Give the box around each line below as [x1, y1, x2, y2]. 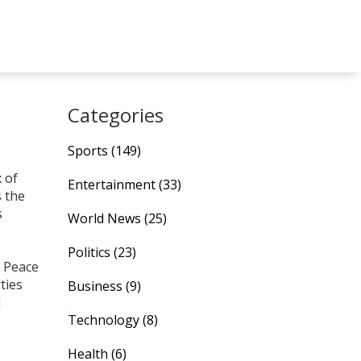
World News [67, 210, 144, 227]
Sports [67, 142, 111, 160]
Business [67, 277, 126, 295]
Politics [67, 243, 114, 261]
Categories [67, 102, 164, 128]
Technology [67, 311, 143, 329]
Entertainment [67, 176, 159, 193]
